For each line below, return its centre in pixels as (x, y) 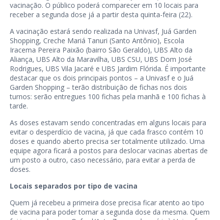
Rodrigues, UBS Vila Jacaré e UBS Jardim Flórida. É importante (108, 69)
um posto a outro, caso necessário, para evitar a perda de (103, 160)
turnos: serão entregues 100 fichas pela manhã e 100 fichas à (108, 97)
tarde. (19, 106)
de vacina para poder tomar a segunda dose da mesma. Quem (110, 212)
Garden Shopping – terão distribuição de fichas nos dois (98, 87)
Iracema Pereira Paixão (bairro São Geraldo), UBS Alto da (101, 50)
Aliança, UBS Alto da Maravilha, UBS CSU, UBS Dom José (101, 59)
